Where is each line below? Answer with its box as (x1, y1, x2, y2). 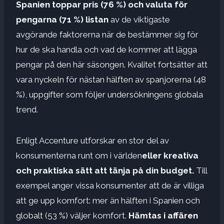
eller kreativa (142, 150, 198, 160)
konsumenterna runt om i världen (16, 150, 142, 160)
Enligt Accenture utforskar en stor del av (16, 135, 169, 145)
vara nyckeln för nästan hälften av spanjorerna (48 (16, 74, 206, 84)
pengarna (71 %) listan (16, 14, 108, 24)
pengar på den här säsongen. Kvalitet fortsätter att (16, 59, 207, 69)
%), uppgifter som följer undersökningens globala (16, 89, 203, 99)
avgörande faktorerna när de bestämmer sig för (16, 29, 198, 39)
